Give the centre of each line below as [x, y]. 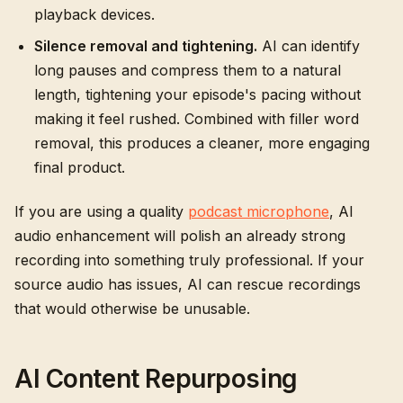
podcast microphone [259, 211]
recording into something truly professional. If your [189, 260]
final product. [80, 167]
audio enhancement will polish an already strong [180, 236]
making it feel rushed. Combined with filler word [197, 119]
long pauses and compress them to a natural [188, 70]
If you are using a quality [101, 211]
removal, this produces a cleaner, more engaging [202, 143]
